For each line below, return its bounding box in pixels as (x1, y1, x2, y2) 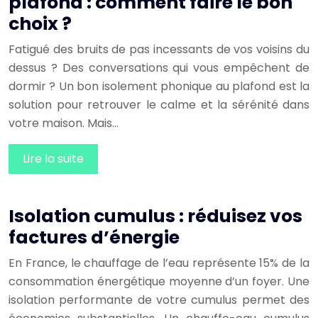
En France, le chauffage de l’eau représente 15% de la (9, 255, 309, 272)
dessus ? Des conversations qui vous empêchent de (9, 60, 309, 77)
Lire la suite (23, 150, 84, 168)
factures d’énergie (9, 225, 180, 251)
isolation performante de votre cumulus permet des (9, 292, 309, 309)
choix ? (9, 11, 72, 37)
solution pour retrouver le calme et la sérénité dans (9, 97, 309, 114)
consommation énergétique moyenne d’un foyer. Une (9, 273, 309, 290)
